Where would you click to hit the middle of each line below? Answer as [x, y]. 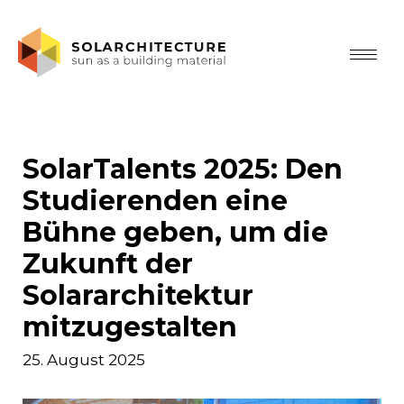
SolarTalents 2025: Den [183, 169]
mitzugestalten [130, 327]
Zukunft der [108, 264]
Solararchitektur [138, 295]
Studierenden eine [155, 201]
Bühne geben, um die [175, 232]
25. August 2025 [84, 360]
